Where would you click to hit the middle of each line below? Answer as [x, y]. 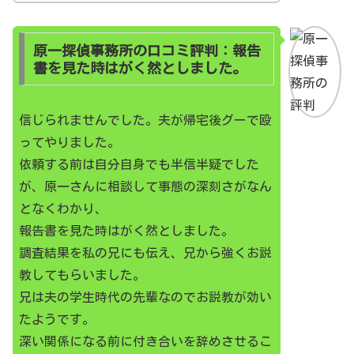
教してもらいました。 [82, 275]
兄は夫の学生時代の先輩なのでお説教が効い [145, 297]
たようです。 [57, 319]
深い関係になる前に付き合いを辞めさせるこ [145, 341]
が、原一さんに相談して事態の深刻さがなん [145, 186]
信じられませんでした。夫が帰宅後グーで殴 [145, 120]
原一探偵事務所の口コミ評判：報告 [147, 50]
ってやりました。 [70, 142]
